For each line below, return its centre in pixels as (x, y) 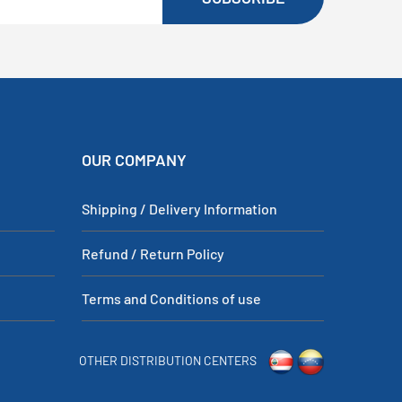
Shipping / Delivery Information (179, 208)
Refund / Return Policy (153, 253)
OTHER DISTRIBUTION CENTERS (168, 360)
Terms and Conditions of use (171, 298)
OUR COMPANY (134, 159)
